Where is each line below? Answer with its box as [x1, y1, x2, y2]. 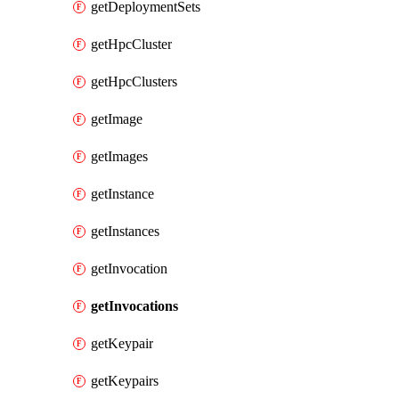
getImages [91, 149, 148, 164]
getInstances [91, 224, 159, 239]
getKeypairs [91, 373, 159, 388]
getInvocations [91, 298, 178, 313]
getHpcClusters [91, 74, 177, 89]
